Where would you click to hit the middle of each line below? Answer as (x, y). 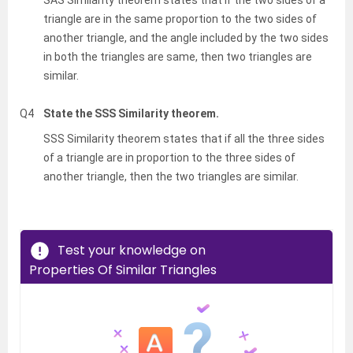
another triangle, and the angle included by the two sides (186, 37)
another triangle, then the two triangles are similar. (171, 176)
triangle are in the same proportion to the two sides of (180, 19)
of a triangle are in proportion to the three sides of (169, 157)
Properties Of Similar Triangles (123, 269)
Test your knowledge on (132, 250)
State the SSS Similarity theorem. (131, 113)
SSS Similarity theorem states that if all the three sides (184, 138)
